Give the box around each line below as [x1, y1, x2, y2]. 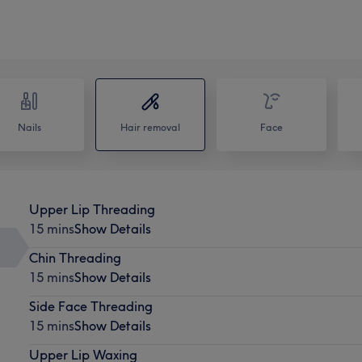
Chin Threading [28, 249, 121, 266]
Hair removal [120, 120, 180, 133]
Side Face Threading [28, 297, 153, 314]
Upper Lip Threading [28, 200, 155, 217]
